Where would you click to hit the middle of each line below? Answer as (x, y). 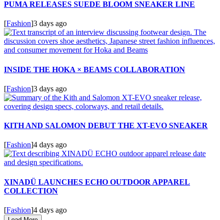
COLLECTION (31, 191)
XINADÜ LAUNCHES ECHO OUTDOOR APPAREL (97, 182)
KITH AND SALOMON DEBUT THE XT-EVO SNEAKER (106, 126)
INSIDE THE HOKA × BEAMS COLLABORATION (95, 69)
